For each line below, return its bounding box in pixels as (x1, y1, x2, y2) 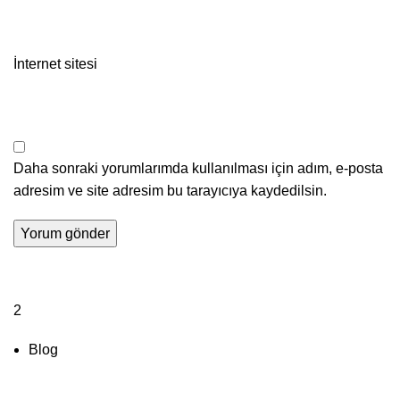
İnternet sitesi (13, 56, 97, 71)
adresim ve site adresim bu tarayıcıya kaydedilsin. (13, 183, 327, 198)
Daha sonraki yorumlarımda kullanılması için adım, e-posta (13, 161, 383, 176)
